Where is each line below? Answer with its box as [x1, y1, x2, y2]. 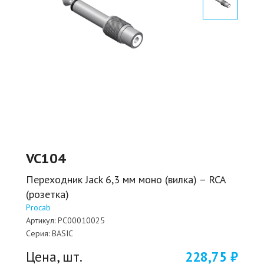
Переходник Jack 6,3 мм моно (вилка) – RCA [26, 172, 226, 186]
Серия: [26, 227, 49, 239]
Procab [26, 202, 51, 213]
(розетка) [26, 187, 69, 201]
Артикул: [26, 214, 55, 226]
